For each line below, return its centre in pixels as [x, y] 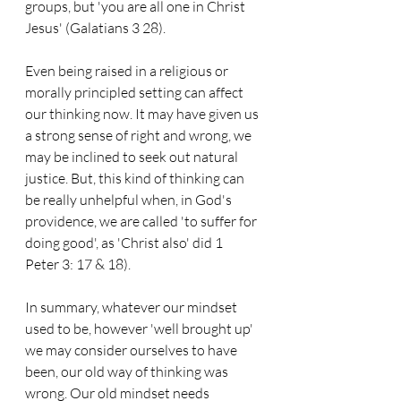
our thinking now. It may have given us [143, 114]
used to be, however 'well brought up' [141, 328]
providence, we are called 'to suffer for [142, 221]
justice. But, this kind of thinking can [136, 178]
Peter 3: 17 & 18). [78, 264]
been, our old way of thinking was [128, 371]
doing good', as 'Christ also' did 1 [125, 243]
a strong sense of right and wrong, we [140, 135]
